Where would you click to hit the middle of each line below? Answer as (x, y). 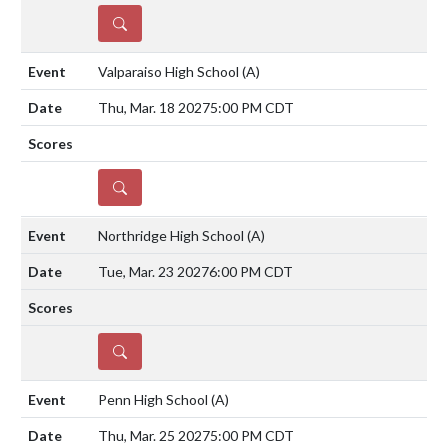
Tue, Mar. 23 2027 (153, 271)
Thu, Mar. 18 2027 (154, 107)
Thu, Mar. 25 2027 (154, 435)
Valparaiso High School (170, 71)
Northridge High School (172, 235)
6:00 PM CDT (251, 271)
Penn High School (154, 399)
